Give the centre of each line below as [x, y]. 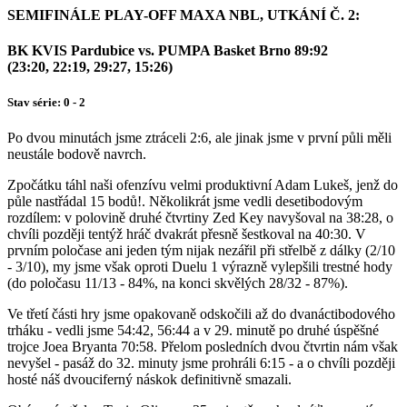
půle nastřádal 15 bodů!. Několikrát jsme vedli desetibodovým [185, 202]
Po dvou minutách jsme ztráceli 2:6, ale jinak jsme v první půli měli [199, 138]
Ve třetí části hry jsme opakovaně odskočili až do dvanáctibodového [201, 314]
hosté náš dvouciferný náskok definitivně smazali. [149, 380]
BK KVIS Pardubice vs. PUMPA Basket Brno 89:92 [168, 51]
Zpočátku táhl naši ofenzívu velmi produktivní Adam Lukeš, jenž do [203, 185]
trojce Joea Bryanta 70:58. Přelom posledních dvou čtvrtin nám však [203, 347]
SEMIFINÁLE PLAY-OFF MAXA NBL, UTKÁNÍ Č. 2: [184, 15]
